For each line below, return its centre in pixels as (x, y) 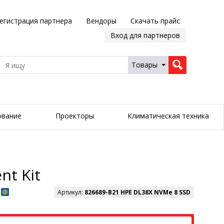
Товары (144, 65)
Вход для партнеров (145, 35)
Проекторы (74, 116)
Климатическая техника (168, 116)
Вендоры (101, 21)
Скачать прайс (155, 21)
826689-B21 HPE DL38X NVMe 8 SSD (137, 192)
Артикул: (71, 192)
